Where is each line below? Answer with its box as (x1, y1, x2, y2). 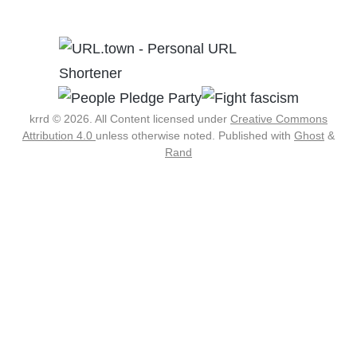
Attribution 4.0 (22, 129, 96, 143)
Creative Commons (230, 112, 328, 126)
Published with (218, 129, 294, 143)
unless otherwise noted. (96, 129, 218, 143)
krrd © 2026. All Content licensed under (29, 112, 230, 126)
